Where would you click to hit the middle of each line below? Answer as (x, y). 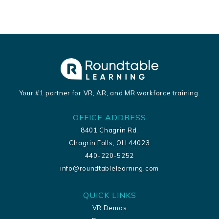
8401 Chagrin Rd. (109, 130)
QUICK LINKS (109, 195)
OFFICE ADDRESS (109, 117)
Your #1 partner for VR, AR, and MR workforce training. (109, 93)
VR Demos (109, 208)
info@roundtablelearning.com (109, 168)
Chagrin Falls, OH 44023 (109, 142)
